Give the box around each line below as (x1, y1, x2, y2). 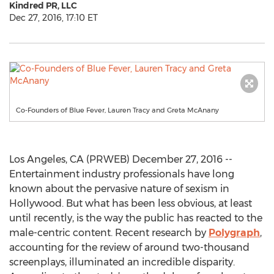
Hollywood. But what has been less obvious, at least (9, 198, 252, 209)
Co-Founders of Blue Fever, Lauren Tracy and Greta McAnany (16, 106, 219, 114)
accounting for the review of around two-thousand (9, 242, 250, 253)
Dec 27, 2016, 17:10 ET (9, 12, 98, 23)
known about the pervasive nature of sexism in (9, 183, 229, 194)
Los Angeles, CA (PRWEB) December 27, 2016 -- (9, 154, 232, 165)
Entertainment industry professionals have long (9, 168, 234, 180)
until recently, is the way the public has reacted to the (9, 212, 262, 224)
